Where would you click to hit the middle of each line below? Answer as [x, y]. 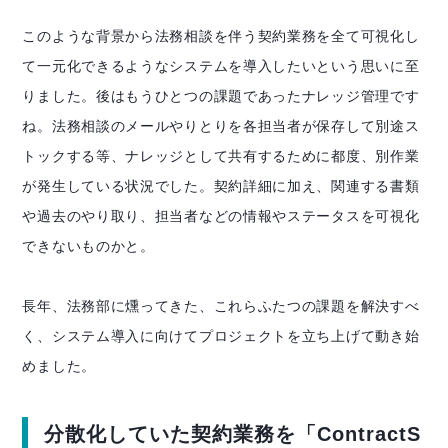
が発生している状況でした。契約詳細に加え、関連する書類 [221, 186]
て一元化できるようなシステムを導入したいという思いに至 [221, 66]
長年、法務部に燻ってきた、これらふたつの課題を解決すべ [221, 306]
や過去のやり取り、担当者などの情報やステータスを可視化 [221, 216]
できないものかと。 [88, 246]
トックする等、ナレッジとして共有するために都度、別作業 [221, 156]
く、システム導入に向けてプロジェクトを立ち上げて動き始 [221, 336]
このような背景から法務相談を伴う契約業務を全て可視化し [221, 36]
